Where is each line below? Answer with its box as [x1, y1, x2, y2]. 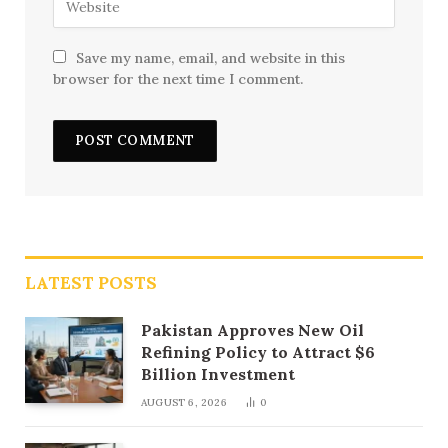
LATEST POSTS [25, 272, 157, 295]
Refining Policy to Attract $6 [141, 342, 375, 363]
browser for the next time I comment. [53, 70, 303, 89]
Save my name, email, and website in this [76, 49, 345, 68]
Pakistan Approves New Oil [141, 320, 364, 341]
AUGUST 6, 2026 [141, 396, 227, 410]
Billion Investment [141, 364, 295, 385]
